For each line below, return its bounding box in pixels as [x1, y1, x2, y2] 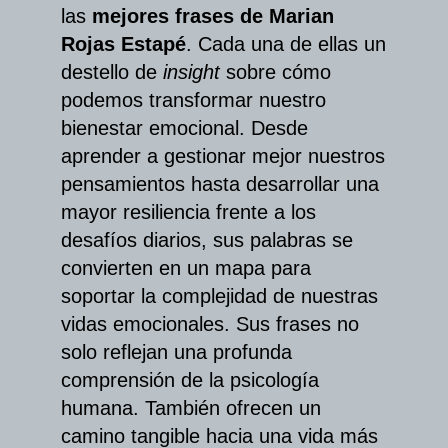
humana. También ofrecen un [61, 397, 321, 420]
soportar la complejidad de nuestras [61, 285, 378, 308]
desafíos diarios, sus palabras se [61, 229, 353, 252]
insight [163, 61, 220, 84]
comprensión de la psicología [61, 369, 319, 392]
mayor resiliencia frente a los [61, 201, 316, 224]
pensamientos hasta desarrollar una [61, 173, 379, 196]
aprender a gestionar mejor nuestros [61, 145, 385, 168]
